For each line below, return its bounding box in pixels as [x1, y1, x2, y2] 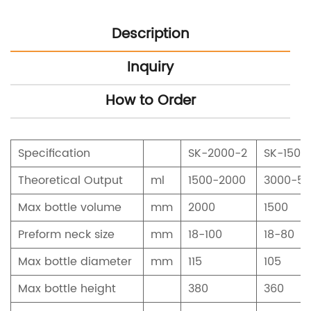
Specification [18, 144, 90, 163]
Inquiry [127, 56, 174, 79]
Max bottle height [18, 280, 116, 299]
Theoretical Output [18, 171, 123, 190]
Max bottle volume [18, 199, 121, 217]
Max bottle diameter [18, 253, 132, 271]
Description [111, 23, 190, 46]
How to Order [105, 90, 196, 112]
